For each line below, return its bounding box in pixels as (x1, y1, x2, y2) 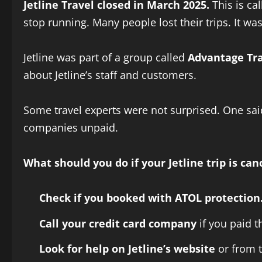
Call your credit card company (39, 216, 196, 230)
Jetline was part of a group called (23, 50, 188, 65)
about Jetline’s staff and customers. (23, 68, 196, 82)
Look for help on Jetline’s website (39, 242, 215, 256)
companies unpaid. (23, 120, 118, 135)
